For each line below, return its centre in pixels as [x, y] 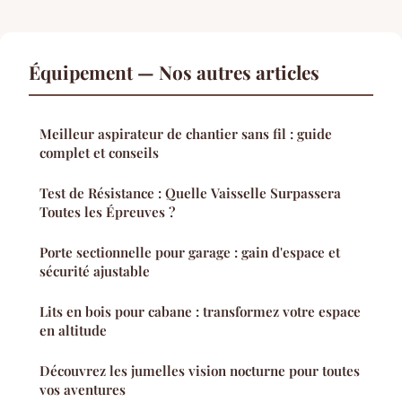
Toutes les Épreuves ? [107, 212]
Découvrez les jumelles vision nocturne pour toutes [200, 371]
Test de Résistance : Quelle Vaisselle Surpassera [190, 193]
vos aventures [83, 390]
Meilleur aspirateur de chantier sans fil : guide [186, 134]
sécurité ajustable [95, 271]
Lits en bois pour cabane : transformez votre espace [200, 312]
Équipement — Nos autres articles [174, 72]
